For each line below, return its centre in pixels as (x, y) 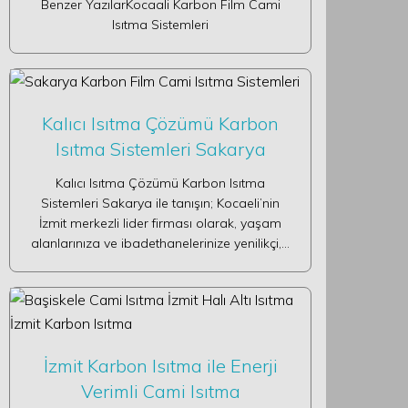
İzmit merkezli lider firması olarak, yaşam (160, 223)
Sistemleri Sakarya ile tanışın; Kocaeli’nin (160, 203)
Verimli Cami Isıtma (160, 391)
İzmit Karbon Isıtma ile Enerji (160, 366)
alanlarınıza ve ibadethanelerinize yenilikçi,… (160, 243)
